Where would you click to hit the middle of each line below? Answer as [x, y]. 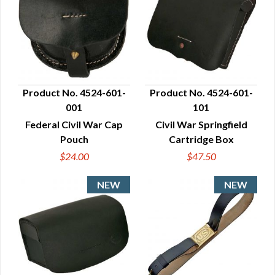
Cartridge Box [201, 139]
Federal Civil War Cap [74, 124]
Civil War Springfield [201, 124]
